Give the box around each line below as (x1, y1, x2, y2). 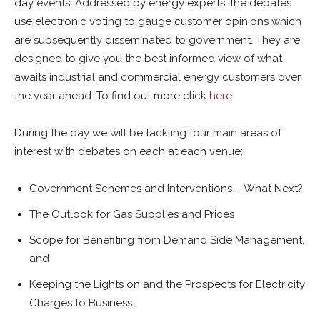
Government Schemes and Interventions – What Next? (29, 182, 303, 195)
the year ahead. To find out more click (14, 89, 209, 102)
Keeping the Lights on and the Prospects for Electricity (29, 278, 305, 291)
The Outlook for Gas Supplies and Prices (29, 208, 234, 221)
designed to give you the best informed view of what (14, 52, 282, 65)
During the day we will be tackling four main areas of (14, 126, 281, 139)
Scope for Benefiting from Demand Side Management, (29, 234, 304, 246)
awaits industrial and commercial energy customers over (14, 71, 301, 84)
